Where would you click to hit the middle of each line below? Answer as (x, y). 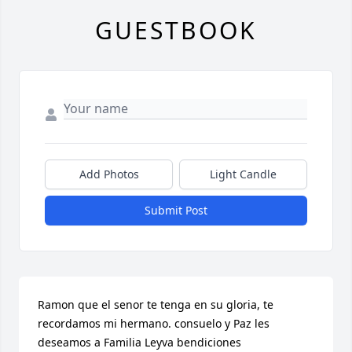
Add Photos (109, 174)
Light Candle (243, 174)
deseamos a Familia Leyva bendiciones (139, 343)
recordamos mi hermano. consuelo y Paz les (154, 324)
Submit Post (176, 211)
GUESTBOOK (176, 31)
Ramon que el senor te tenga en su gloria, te (156, 305)
